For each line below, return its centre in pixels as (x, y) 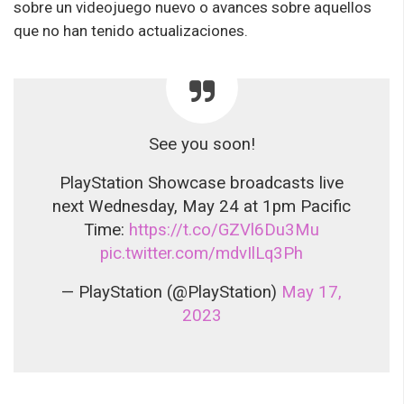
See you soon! (202, 144)
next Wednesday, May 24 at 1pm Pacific (202, 206)
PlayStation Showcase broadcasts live (202, 183)
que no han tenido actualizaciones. (131, 30)
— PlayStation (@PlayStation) (171, 292)
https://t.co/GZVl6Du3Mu (224, 230)
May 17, (312, 292)
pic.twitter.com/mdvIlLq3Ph (202, 253)
